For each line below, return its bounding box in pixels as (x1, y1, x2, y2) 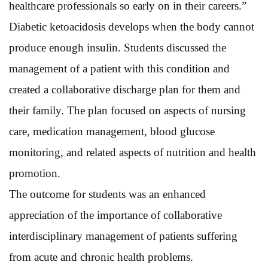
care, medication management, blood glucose (9, 124, 215, 138)
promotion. (9, 166, 60, 179)
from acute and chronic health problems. (9, 250, 193, 263)
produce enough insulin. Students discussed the (9, 41, 226, 54)
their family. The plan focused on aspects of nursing (9, 103, 246, 117)
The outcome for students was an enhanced (9, 187, 206, 200)
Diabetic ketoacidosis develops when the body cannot (9, 20, 254, 33)
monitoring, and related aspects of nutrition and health (9, 145, 256, 159)
